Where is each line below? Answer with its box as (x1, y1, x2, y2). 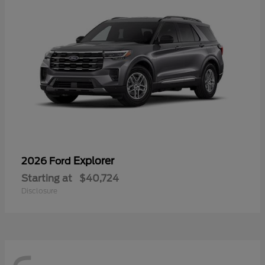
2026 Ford (21, 156, 73, 167)
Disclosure (21, 186, 57, 196)
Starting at (21, 173, 72, 185)
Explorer (73, 155, 114, 167)
